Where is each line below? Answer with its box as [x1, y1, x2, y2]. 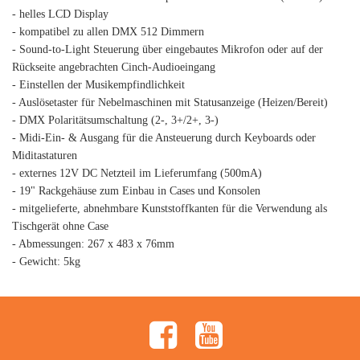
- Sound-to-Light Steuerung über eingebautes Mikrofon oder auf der [12, 43, 323, 55]
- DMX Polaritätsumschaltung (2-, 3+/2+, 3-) [12, 114, 219, 126]
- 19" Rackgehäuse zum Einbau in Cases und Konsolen [12, 185, 260, 197]
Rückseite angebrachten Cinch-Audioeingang [12, 61, 215, 73]
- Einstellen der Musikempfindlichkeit [12, 79, 185, 91]
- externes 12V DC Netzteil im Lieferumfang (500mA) [12, 167, 262, 179]
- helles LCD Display [12, 8, 108, 20]
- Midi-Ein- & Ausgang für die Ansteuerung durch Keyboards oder [12, 132, 316, 144]
